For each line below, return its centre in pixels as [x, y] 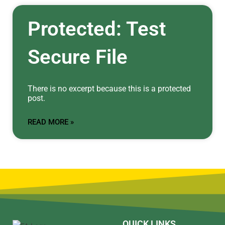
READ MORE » [51, 122]
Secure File [78, 57]
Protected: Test [97, 29]
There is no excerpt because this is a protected [109, 89]
